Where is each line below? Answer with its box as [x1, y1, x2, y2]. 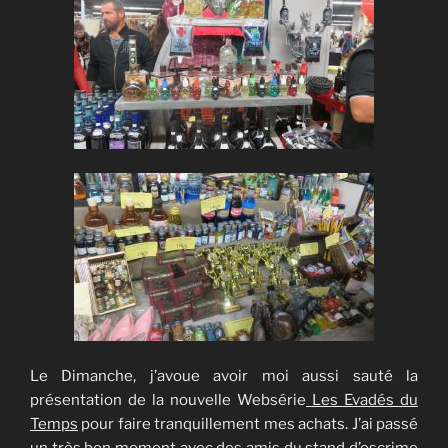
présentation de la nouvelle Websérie [30, 390, 306, 409]
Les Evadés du [306, 390, 418, 409]
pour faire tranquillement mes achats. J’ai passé [78, 414, 418, 433]
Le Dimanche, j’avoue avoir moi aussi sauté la [30, 366, 418, 385]
